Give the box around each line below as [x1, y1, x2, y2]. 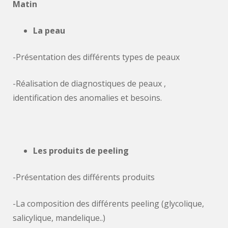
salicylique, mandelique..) [13, 212, 105, 223]
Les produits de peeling [33, 145, 129, 156]
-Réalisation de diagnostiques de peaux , [13, 78, 166, 89]
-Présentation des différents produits [13, 172, 155, 183]
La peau [33, 25, 65, 36]
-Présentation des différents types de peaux [13, 51, 180, 63]
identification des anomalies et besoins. [13, 92, 162, 103]
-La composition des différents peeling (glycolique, [13, 198, 204, 209]
